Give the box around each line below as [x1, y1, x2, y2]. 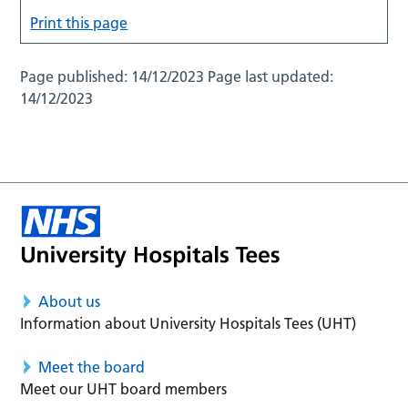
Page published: [20, 66, 132, 86]
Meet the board [38, 358, 146, 377]
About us [38, 292, 101, 311]
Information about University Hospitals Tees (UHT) [20, 314, 357, 333]
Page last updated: [208, 66, 334, 86]
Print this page [30, 13, 128, 32]
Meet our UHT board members [20, 380, 228, 399]
